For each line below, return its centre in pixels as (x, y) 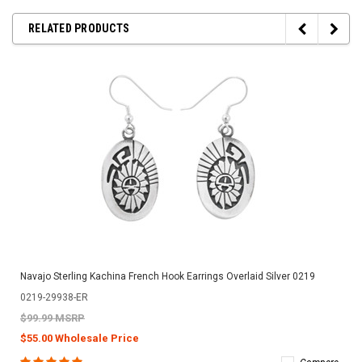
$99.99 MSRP (53, 318)
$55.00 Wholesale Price (80, 338)
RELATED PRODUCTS (79, 28)
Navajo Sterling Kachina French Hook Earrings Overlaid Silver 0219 (168, 276)
